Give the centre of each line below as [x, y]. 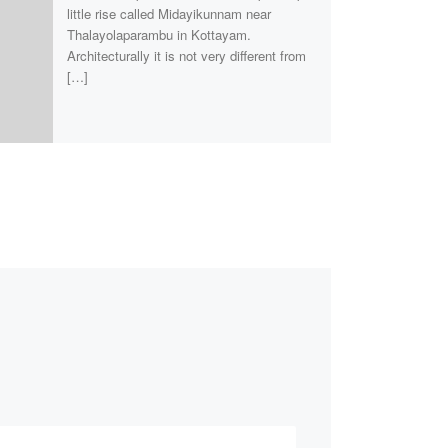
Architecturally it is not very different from [186, 56]
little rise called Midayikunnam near [168, 14]
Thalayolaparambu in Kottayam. [158, 35]
